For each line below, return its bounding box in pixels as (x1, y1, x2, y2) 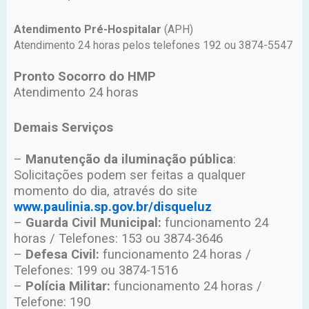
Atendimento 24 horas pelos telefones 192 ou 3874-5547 (14, 39, 292, 52)
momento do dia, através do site (14, 183, 197, 199)
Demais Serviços (14, 120, 113, 136)
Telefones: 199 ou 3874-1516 (14, 263, 178, 279)
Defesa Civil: (26, 247, 99, 263)
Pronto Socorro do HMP (14, 69, 156, 85)
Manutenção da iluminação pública (26, 152, 233, 168)
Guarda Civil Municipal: (26, 215, 161, 231)
